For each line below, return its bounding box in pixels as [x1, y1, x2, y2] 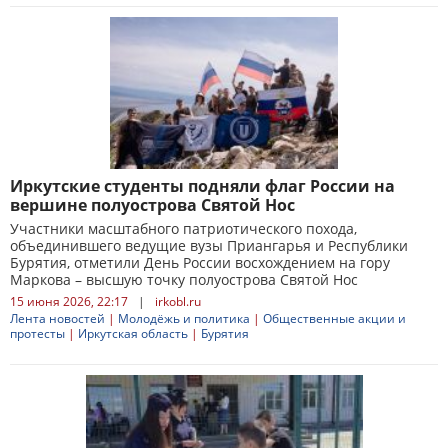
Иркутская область [78, 325, 188, 342]
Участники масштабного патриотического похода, [10, 219, 357, 238]
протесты [10, 325, 65, 342]
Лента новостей [10, 310, 105, 327]
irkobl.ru [155, 293, 201, 310]
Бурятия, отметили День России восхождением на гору [10, 253, 390, 272]
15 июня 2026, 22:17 [10, 293, 128, 310]
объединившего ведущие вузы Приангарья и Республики [10, 236, 408, 255]
